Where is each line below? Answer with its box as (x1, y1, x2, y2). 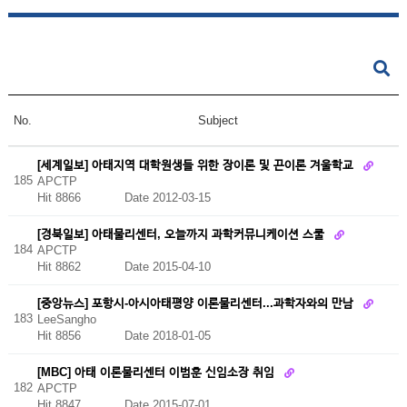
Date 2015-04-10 (124, 260, 211, 274)
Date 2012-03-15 (124, 191, 211, 205)
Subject (197, 114, 238, 127)
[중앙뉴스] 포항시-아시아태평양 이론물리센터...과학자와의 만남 (36, 295, 357, 310)
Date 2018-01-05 (124, 329, 211, 343)
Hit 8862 (36, 260, 124, 274)
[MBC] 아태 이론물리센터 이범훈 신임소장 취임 (36, 364, 278, 379)
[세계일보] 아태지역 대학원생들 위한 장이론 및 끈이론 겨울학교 (36, 157, 357, 172)
